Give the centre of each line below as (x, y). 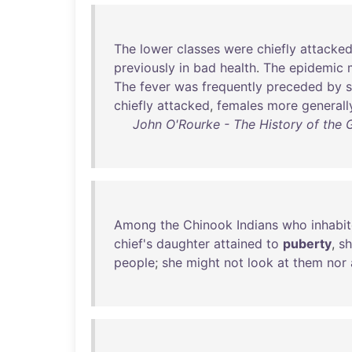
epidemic (316, 68)
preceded (295, 86)
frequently (232, 86)
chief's (133, 244)
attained (238, 244)
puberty (307, 244)
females (240, 105)
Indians (257, 225)
